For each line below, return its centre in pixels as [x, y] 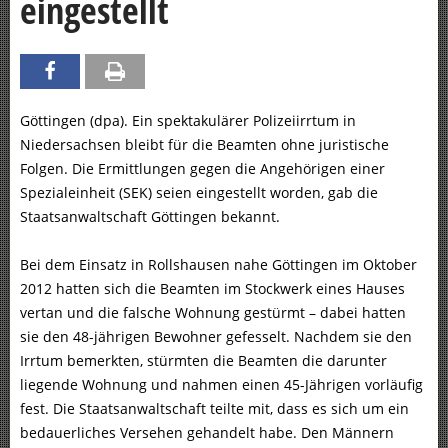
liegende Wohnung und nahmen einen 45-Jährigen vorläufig [221, 385]
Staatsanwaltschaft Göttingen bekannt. [150, 217]
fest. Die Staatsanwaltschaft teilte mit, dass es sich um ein [214, 409]
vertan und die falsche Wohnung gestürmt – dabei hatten [213, 313]
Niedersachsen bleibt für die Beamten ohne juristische [204, 145]
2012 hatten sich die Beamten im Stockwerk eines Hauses [212, 289]
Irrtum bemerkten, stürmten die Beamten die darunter [203, 361]
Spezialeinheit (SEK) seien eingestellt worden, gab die [199, 193]
